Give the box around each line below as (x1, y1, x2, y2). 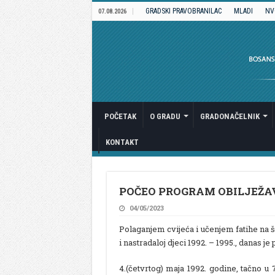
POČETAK (104, 112, 136, 121)
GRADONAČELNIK (199, 112, 260, 121)
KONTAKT (105, 137, 139, 147)
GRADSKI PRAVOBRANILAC (145, 7, 222, 15)
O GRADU (149, 112, 180, 121)
